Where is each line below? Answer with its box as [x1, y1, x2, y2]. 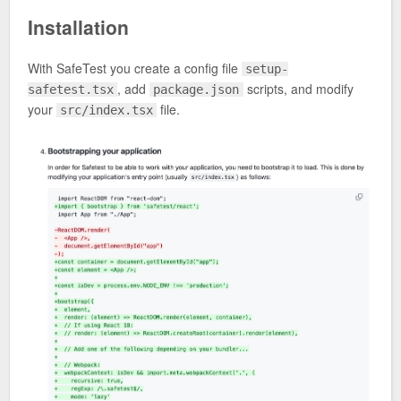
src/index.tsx [60, 102, 154, 117]
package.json [153, 81, 240, 97]
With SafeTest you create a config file [28, 58, 242, 77]
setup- [245, 61, 289, 76]
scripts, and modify [243, 79, 354, 98]
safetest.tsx [28, 81, 114, 97]
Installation [28, 13, 129, 40]
